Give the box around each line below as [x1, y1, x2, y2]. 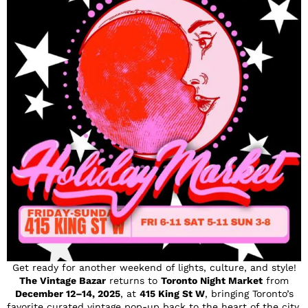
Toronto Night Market [161, 274, 263, 286]
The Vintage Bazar [19, 274, 106, 286]
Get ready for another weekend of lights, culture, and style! [12, 261, 296, 273]
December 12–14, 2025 [14, 287, 120, 299]
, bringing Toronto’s [204, 287, 294, 299]
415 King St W [139, 287, 205, 299]
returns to [106, 274, 161, 286]
